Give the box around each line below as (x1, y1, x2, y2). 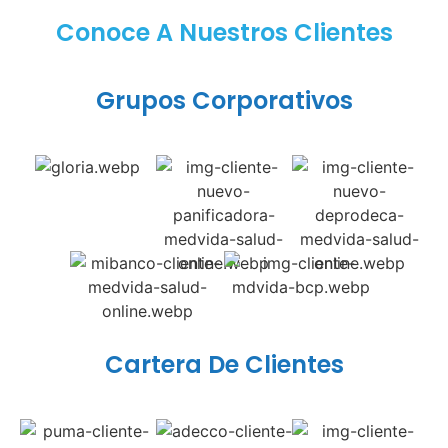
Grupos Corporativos (95, 83, 353, 117)
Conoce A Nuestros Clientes (55, 15, 393, 49)
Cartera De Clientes (104, 347, 344, 381)
